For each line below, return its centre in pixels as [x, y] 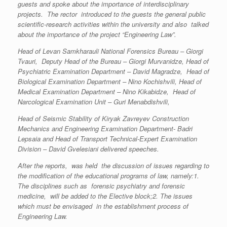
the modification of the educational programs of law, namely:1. [108, 176]
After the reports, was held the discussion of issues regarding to [113, 165]
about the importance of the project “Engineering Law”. [97, 34]
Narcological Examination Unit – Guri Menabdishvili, [94, 102]
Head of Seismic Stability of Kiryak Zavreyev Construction [103, 118]
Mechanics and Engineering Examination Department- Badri [105, 128]
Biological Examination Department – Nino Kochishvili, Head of [110, 81]
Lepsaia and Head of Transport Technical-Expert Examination [107, 139]
